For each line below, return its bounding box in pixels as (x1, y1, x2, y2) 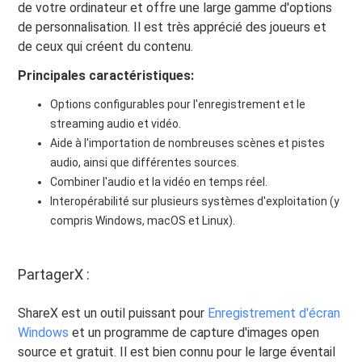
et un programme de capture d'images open (69, 324, 320, 340)
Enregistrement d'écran (208, 305, 341, 321)
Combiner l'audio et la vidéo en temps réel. (50, 175, 268, 188)
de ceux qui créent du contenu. (18, 38, 194, 54)
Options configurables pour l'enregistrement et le (50, 97, 306, 111)
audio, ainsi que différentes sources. (50, 155, 240, 169)
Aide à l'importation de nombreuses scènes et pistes (50, 136, 326, 149)
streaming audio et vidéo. (50, 116, 182, 130)
